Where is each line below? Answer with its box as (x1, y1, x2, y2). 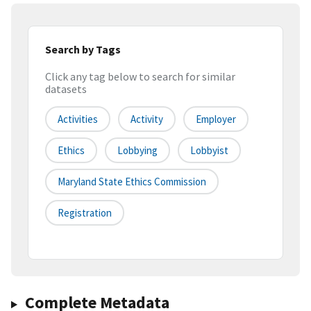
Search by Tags (45, 42, 121, 56)
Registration (58, 206, 112, 220)
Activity (131, 112, 163, 126)
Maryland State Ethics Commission (58, 175, 206, 189)
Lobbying (117, 144, 158, 158)
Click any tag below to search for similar (45, 69, 235, 84)
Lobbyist (190, 144, 228, 158)
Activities (58, 112, 98, 126)
